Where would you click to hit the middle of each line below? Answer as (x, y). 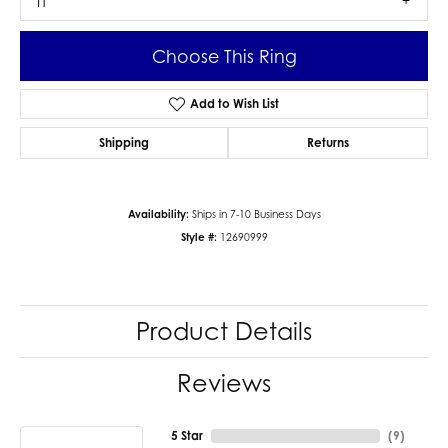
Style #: (198, 237)
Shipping (124, 143)
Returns (328, 143)
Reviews (224, 384)
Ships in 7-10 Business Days (256, 214)
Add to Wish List (234, 104)
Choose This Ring (224, 56)
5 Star (186, 436)
